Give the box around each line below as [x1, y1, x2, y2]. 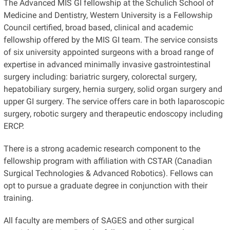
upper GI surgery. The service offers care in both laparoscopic [3, 96, 224, 106]
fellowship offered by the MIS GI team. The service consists [3, 34, 218, 45]
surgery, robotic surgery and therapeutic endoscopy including [3, 108, 223, 119]
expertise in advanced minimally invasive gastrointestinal [3, 59, 210, 69]
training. [3, 193, 33, 203]
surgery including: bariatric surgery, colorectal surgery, [3, 71, 197, 82]
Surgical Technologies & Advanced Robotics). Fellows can [3, 168, 213, 178]
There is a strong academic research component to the [3, 143, 200, 154]
